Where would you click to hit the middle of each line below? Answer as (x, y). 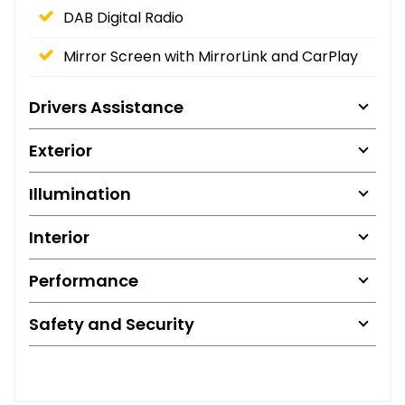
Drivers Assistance (106, 107)
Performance (84, 280)
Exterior (61, 150)
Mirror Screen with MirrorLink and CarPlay (211, 56)
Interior (59, 237)
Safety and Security (112, 324)
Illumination (80, 193)
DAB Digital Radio (123, 17)
